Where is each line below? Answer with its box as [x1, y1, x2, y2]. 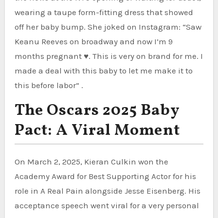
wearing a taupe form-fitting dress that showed [14, 7, 193, 17]
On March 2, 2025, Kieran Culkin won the [14, 156, 168, 166]
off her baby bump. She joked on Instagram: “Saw [14, 21, 201, 32]
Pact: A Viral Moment [14, 120, 180, 142]
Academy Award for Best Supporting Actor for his [14, 171, 196, 181]
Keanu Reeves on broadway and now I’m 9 [14, 36, 173, 46]
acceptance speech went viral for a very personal [14, 200, 199, 210]
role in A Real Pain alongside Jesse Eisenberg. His [14, 185, 200, 196]
